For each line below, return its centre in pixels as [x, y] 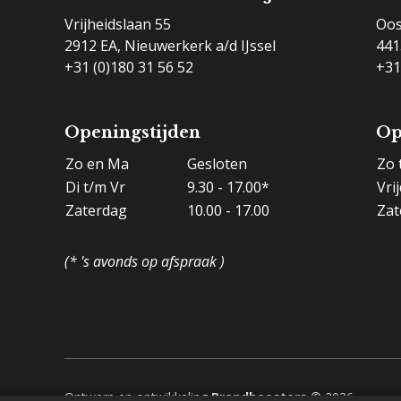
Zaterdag [96, 210]
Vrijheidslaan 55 [118, 24]
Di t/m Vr [95, 187]
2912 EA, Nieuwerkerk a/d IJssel [170, 45]
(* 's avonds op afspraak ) [145, 261]
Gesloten [217, 163]
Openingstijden [132, 132]
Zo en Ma [97, 163]
